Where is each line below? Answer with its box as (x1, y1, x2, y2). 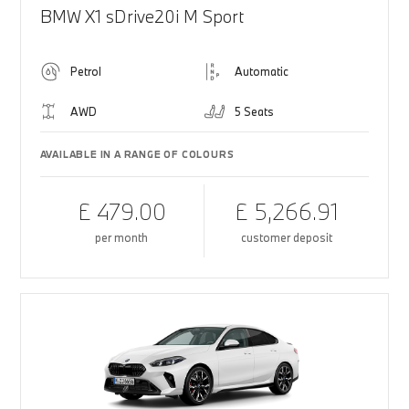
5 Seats (235, 104, 274, 119)
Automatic (235, 64, 288, 79)
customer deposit (241, 230, 333, 245)
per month (95, 230, 149, 245)
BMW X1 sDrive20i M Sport (39, 5, 244, 27)
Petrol (69, 64, 101, 79)
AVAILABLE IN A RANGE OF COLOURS (39, 148, 235, 161)
